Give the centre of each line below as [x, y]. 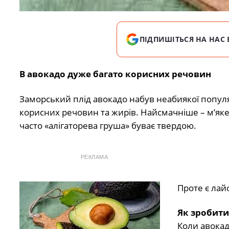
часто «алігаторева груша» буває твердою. [108, 125]
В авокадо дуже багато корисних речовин [115, 74]
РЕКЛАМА [94, 157]
